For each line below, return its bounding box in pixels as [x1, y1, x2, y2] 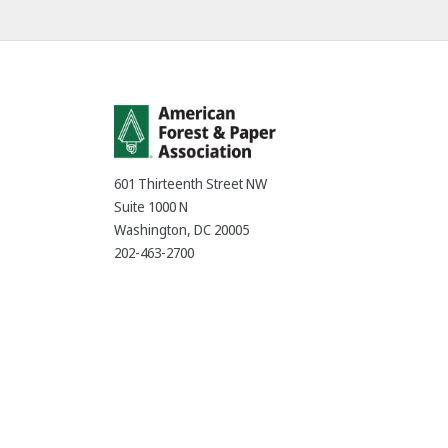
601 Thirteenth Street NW [114, 174, 267, 196]
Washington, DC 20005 [114, 220, 249, 242]
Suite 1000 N [114, 197, 188, 219]
